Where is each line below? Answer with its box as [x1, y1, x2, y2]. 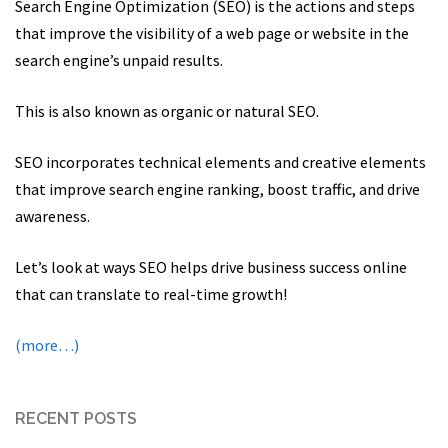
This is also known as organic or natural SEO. [15, 100, 319, 121]
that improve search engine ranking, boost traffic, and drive [15, 178, 420, 199]
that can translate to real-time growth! [15, 283, 287, 304]
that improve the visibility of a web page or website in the [15, 22, 409, 43]
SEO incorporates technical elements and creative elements [15, 151, 426, 172]
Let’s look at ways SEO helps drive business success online [15, 256, 407, 277]
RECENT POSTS [15, 408, 137, 428]
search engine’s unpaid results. [15, 49, 223, 70]
